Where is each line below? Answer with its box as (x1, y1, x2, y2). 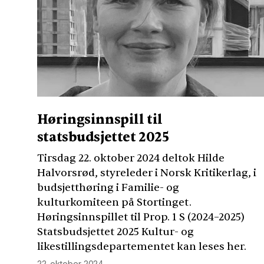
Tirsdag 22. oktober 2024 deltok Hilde (37, 151, 225, 165)
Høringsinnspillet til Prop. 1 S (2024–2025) (37, 210, 245, 224)
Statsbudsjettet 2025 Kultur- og (37, 225, 194, 239)
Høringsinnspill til (37, 111, 163, 128)
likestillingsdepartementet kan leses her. (37, 239, 246, 253)
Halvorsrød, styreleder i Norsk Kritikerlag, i (37, 166, 256, 180)
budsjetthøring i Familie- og (37, 180, 179, 194)
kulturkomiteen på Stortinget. (37, 195, 192, 209)
